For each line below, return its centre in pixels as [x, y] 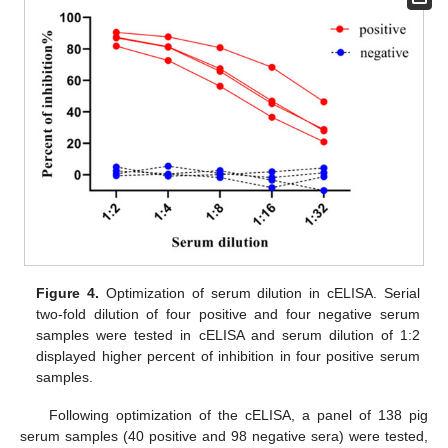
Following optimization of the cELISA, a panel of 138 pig [238, 414]
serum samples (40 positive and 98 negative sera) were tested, [224, 435]
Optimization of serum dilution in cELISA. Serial [259, 292]
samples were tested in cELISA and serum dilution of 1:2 [228, 334]
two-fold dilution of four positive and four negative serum [228, 313]
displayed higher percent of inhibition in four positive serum [228, 355]
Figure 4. [68, 292]
